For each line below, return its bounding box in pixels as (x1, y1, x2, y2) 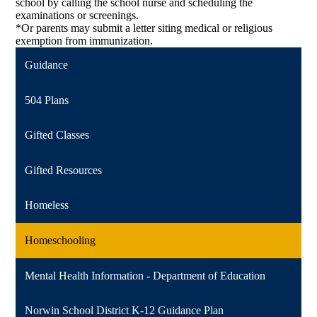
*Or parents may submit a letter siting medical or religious (16, 22, 273, 35)
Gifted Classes (25, 129, 90, 142)
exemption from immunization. (16, 35, 154, 47)
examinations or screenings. (16, 9, 139, 22)
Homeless (25, 199, 69, 212)
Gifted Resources (25, 163, 103, 176)
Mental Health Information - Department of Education (25, 269, 266, 282)
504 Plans (25, 93, 69, 106)
